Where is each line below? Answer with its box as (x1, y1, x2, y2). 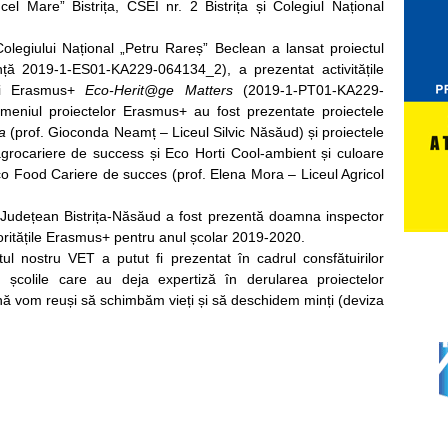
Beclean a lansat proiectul (214, 40, 385, 57)
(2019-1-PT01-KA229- (232, 82, 384, 99)
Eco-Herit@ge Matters (85, 82, 233, 99)
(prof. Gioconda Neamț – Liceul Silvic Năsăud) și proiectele (5, 124, 385, 141)
